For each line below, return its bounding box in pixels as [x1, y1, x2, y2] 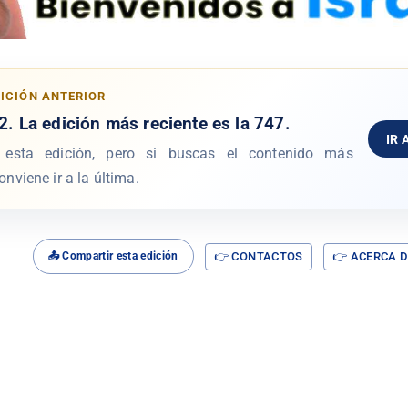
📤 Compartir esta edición [47, 250, 178, 263]
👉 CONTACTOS [213, 249, 303, 263]
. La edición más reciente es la [8, 113, 254, 135]
